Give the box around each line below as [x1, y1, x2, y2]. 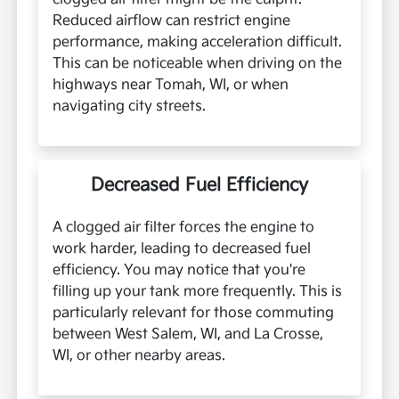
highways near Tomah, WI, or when [53, 77, 289, 94]
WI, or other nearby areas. [53, 347, 226, 365]
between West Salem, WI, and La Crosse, [53, 326, 324, 344]
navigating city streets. [53, 98, 207, 116]
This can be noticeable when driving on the [53, 55, 343, 73]
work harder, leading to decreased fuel [53, 240, 312, 258]
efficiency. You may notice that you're [53, 262, 306, 280]
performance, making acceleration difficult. [53, 34, 343, 52]
